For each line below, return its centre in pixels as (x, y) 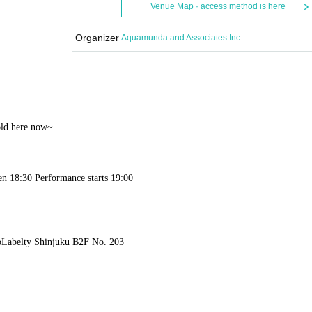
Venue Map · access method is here (218, 6)
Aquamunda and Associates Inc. (182, 38)
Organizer (97, 38)
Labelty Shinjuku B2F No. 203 (63, 242)
